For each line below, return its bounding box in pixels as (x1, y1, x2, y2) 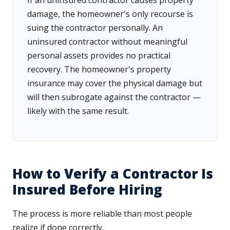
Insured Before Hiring (12, 180, 163, 199)
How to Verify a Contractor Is (12, 164, 214, 183)
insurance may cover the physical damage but (27, 78, 202, 89)
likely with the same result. (27, 105, 129, 117)
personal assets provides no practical (27, 50, 170, 62)
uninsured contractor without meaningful (27, 36, 187, 48)
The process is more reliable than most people (12, 208, 192, 220)
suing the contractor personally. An (27, 22, 163, 34)
